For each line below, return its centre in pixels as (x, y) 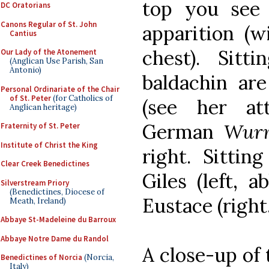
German (183, 131)
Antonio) (26, 70)
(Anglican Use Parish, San (56, 61)
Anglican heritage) (43, 107)
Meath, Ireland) (38, 201)
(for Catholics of (82, 98)
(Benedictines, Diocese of (57, 192)
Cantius (23, 33)
